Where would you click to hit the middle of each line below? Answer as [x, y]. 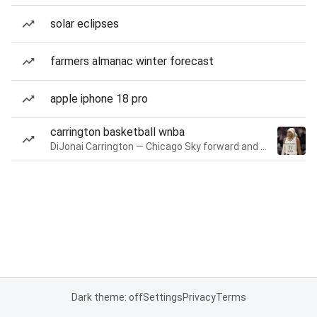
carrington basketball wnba [117, 132]
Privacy [199, 297]
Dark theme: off [107, 297]
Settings [162, 297]
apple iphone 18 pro [99, 99]
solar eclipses [85, 24]
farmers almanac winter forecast [132, 61]
